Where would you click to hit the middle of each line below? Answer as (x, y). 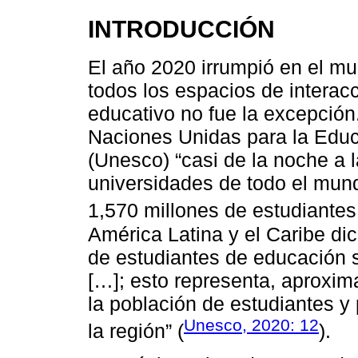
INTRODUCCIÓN (181, 29)
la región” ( (136, 331)
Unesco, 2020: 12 (251, 324)
